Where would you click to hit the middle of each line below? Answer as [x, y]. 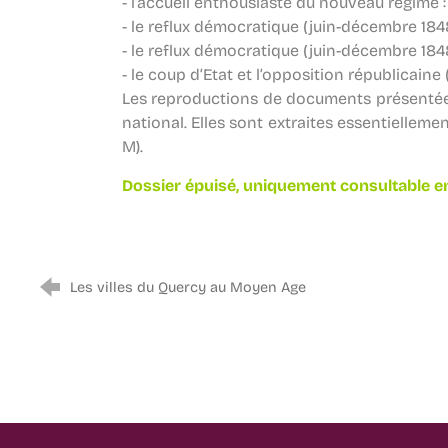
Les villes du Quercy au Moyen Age [188, 287]
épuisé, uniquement [262, 185]
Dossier [153, 185]
